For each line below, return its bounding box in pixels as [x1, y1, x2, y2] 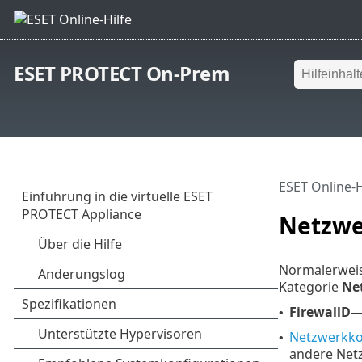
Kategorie [278, 277, 342, 296]
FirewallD [288, 302, 351, 321]
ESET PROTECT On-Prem [14, 60, 230, 87]
